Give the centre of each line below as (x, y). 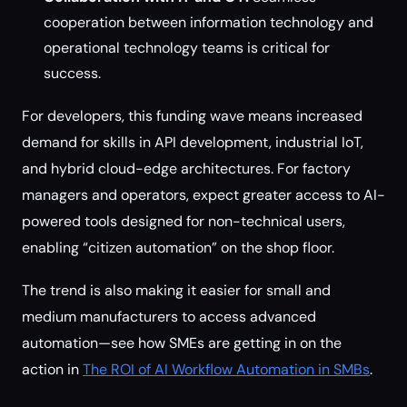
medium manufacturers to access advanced (169, 317)
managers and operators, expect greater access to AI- (203, 195)
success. (72, 73)
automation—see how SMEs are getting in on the (182, 343)
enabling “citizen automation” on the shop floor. (178, 248)
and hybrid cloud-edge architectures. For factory (186, 169)
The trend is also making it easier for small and (176, 290)
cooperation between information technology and (208, 22)
